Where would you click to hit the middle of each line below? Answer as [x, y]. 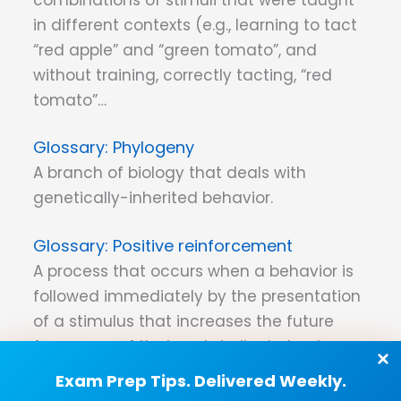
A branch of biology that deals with [170, 173]
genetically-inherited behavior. [153, 198]
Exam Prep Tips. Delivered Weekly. [200, 381]
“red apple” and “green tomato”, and [175, 50]
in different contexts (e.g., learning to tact [195, 25]
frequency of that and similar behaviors [188, 346]
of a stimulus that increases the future [183, 321]
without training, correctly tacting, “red [183, 75]
